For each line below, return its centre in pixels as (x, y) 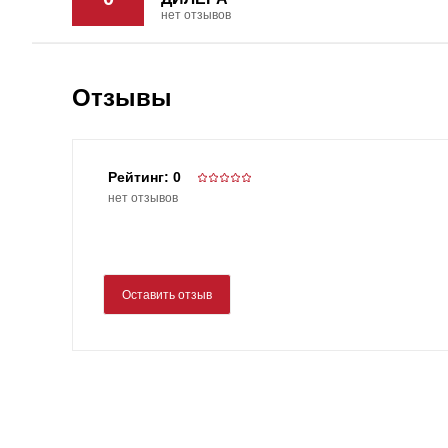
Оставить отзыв (167, 294)
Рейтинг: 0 (144, 176)
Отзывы (122, 97)
